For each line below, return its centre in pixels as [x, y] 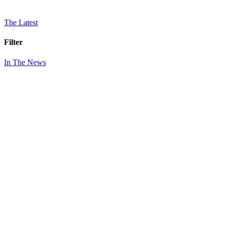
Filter [13, 42]
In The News [25, 62]
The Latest [21, 23]
